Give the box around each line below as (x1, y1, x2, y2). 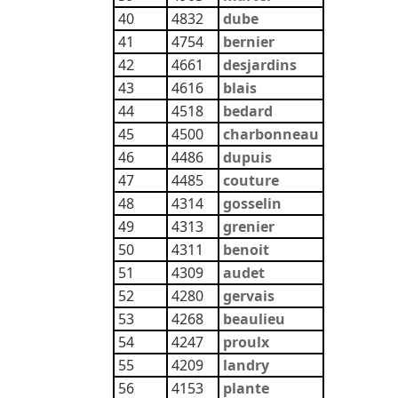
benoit (223, 240, 269, 259)
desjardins (223, 55, 297, 75)
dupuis (223, 147, 272, 167)
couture (223, 171, 279, 190)
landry (223, 355, 269, 375)
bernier (223, 32, 275, 52)
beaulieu (223, 309, 285, 329)
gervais (223, 286, 275, 306)
